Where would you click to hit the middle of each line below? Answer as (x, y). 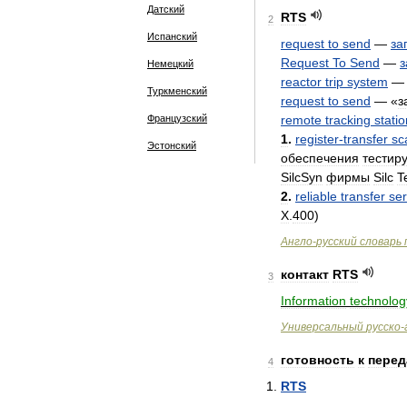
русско (383, 327)
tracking (348, 120)
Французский (177, 118)
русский (337, 242)
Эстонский (172, 145)
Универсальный (322, 327)
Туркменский (177, 91)
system (367, 82)
